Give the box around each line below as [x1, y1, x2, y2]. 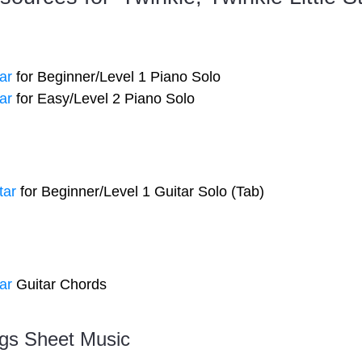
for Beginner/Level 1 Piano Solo [12, 69, 221, 85]
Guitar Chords [12, 276, 107, 293]
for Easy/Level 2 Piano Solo [12, 90, 195, 107]
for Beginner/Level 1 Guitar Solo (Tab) [16, 183, 264, 200]
